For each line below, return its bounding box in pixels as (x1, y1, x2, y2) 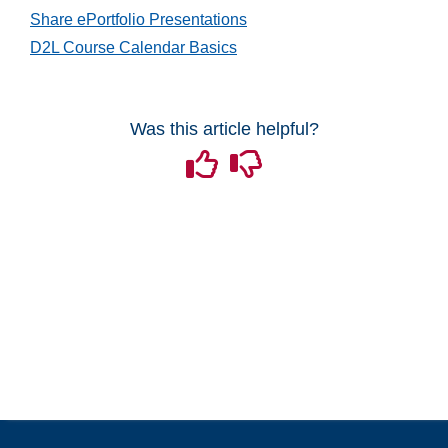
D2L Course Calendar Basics (30, 39, 237, 56)
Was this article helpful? (129, 119, 319, 139)
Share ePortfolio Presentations (30, 11, 247, 28)
